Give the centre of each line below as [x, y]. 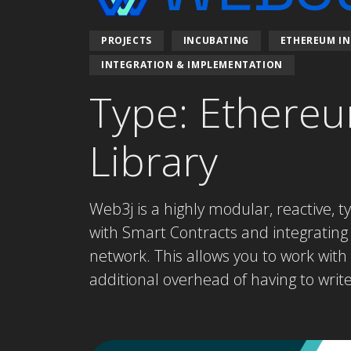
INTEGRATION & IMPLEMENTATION [192, 65]
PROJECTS [127, 41]
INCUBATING [216, 41]
